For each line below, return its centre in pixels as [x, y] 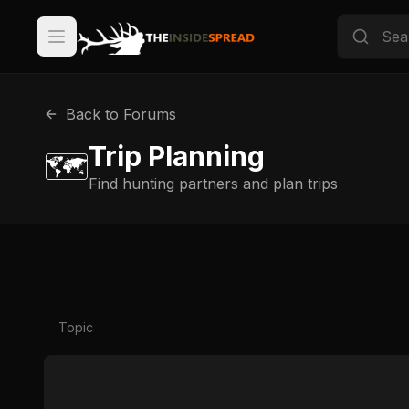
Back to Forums [121, 114]
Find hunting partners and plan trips [213, 184]
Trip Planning [177, 156]
